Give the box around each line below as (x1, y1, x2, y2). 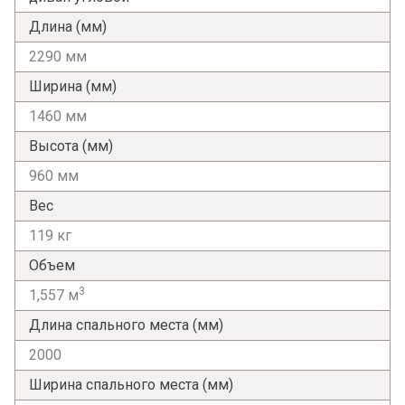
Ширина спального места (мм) (29, 375, 233, 393)
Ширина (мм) (29, 77, 117, 95)
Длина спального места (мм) (29, 316, 223, 334)
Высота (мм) (29, 137, 113, 155)
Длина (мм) (29, 17, 107, 35)
